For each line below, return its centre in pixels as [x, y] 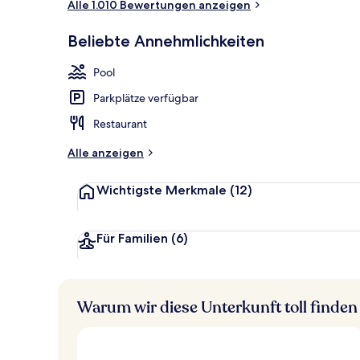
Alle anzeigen [106, 152]
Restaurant [120, 123]
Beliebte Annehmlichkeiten [166, 41]
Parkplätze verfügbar [146, 98]
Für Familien [132, 238]
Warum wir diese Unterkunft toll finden [217, 307]
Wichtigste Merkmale [162, 190]
